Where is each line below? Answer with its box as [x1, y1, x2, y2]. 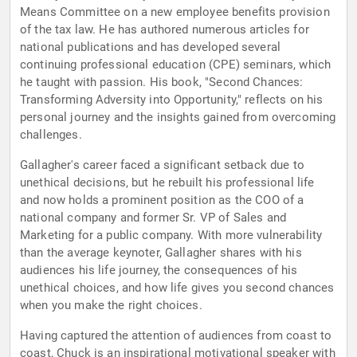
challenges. [20, 127, 82, 143]
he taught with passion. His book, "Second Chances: [20, 75, 304, 90]
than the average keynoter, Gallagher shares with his [20, 245, 302, 261]
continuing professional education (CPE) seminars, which [20, 57, 331, 73]
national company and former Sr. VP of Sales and [20, 210, 287, 226]
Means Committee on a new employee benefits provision [20, 5, 330, 20]
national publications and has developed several [20, 40, 281, 55]
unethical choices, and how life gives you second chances [20, 280, 335, 296]
